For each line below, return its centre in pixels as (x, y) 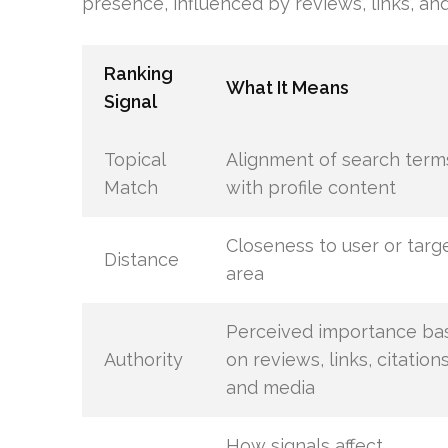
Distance (141, 259)
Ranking (138, 73)
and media (270, 387)
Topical (134, 159)
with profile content (310, 187)
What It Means (287, 87)
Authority (143, 359)
